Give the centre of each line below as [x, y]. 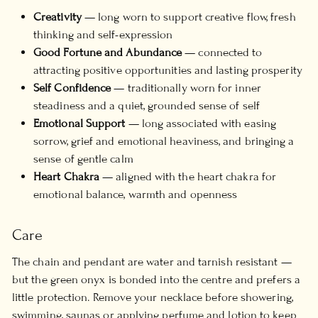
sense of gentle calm [83, 159]
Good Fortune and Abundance [108, 52]
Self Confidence [72, 88]
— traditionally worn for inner [186, 88]
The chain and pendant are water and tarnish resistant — [152, 262]
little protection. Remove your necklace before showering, [153, 297]
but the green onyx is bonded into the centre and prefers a [156, 279]
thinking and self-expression [103, 34]
